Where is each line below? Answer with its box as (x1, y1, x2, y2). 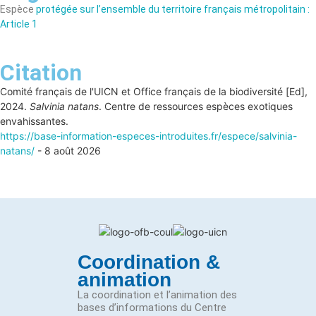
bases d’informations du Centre (78, 301, 226, 315)
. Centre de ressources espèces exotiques (99, 100, 293, 112)
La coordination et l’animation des (78, 288, 237, 302)
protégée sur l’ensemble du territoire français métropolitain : (36, 4, 310, 15)
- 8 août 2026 (35, 145, 101, 157)
